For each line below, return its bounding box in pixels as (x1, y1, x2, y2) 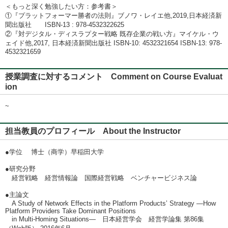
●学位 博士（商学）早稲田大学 (5, 148, 104, 156)
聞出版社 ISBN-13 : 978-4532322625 (5, 21, 124, 28)
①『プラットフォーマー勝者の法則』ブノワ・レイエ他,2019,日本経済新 (5, 12, 222, 19)
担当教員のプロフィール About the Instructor (5, 127, 189, 135)
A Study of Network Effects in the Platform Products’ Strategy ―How (5, 199, 216, 207)
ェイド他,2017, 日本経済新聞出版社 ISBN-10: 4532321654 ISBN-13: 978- (5, 39, 222, 47)
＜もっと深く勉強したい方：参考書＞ (5, 3, 118, 10)
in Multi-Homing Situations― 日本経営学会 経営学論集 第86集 (5, 215, 204, 223)
